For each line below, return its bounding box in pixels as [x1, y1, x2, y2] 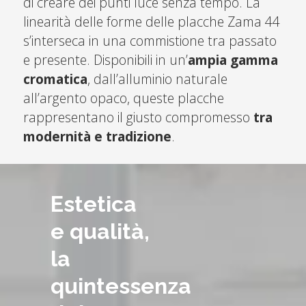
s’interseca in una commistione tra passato [23, 31, 277, 51]
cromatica [23, 70, 87, 89]
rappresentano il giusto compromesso [23, 108, 253, 127]
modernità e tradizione [23, 127, 171, 146]
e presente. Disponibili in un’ [23, 51, 188, 70]
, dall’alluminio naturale [87, 70, 227, 89]
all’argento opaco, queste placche [23, 89, 224, 108]
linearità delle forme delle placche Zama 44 [23, 12, 280, 31]
